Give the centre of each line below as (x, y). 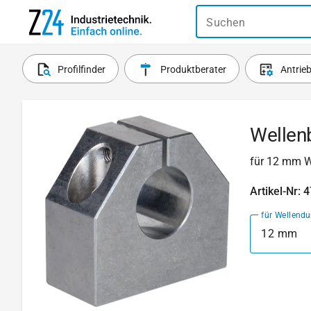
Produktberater (193, 69)
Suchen (226, 22)
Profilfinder (82, 69)
